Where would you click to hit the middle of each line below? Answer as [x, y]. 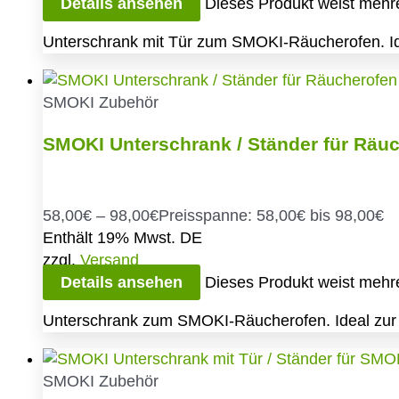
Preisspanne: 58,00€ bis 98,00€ [271, 215]
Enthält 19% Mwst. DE [122, 237]
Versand [110, 260]
